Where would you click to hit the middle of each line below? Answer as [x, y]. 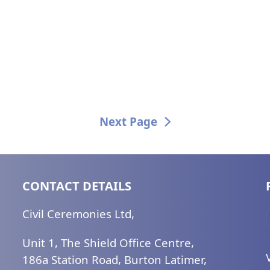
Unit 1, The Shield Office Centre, [108, 243]
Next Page [129, 122]
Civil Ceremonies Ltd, [79, 214]
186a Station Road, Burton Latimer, [115, 260]
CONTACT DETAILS [77, 186]
